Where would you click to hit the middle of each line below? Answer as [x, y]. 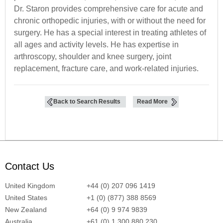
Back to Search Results [87, 101]
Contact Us [30, 166]
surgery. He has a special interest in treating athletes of [110, 32]
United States [26, 197]
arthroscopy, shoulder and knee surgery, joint [93, 56]
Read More [152, 101]
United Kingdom [30, 185]
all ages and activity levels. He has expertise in [97, 44]
